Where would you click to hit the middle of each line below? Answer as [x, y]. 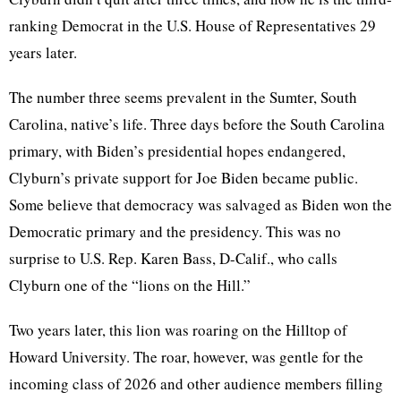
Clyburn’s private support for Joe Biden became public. [183, 178]
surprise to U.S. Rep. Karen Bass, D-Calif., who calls [173, 259]
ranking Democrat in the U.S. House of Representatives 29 [192, 26]
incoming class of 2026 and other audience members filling [196, 384]
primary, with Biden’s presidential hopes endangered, [177, 151]
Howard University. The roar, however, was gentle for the [186, 357]
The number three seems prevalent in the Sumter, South [183, 98]
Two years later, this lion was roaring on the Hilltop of [178, 330]
